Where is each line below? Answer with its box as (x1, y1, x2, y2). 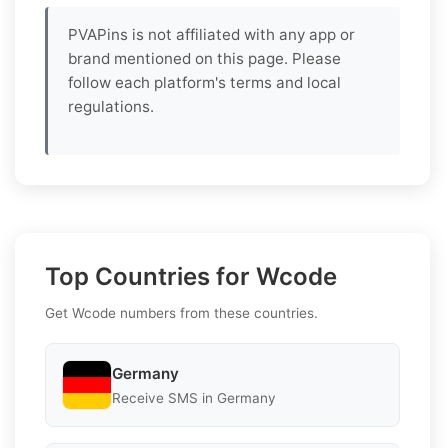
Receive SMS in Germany (112, 389, 276, 406)
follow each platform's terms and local (68, 73, 341, 93)
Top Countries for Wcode (45, 262, 337, 292)
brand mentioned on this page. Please (68, 49, 341, 69)
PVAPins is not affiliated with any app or (68, 25, 355, 45)
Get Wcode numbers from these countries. (45, 305, 318, 322)
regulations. (68, 97, 154, 117)
